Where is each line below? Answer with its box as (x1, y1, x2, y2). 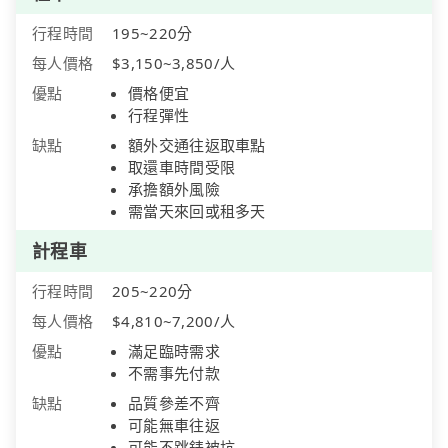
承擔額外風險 (128, 179, 220, 200)
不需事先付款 (128, 363, 220, 384)
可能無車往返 (128, 415, 220, 436)
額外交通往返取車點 (128, 135, 266, 156)
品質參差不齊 (128, 393, 220, 414)
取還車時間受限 (128, 157, 236, 178)
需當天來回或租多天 (128, 201, 266, 222)
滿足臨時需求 (128, 341, 220, 362)
